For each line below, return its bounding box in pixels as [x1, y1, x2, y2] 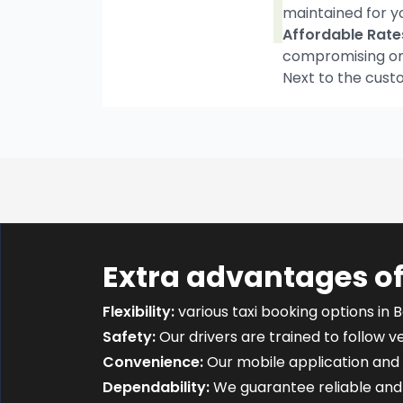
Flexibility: [103, 301, 175, 322]
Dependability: [103, 377, 210, 398]
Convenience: [103, 352, 203, 372]
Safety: [103, 327, 156, 347]
